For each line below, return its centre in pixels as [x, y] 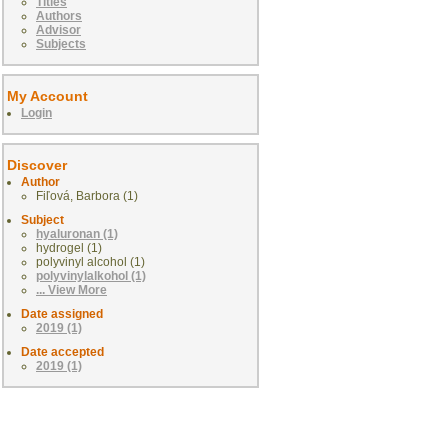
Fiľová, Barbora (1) [87, 196]
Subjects [61, 44]
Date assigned [62, 314]
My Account [47, 96]
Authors [59, 16]
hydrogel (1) [69, 248]
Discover [37, 165]
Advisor [58, 30]
